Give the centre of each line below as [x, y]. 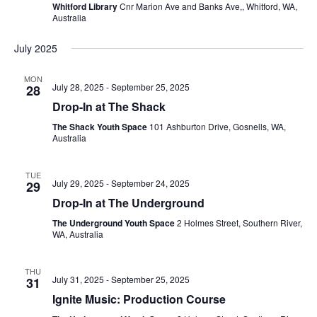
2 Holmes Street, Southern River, [239, 223]
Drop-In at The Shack [109, 107]
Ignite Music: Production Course [139, 299]
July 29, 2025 [78, 183]
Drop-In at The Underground [128, 203]
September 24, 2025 [150, 183]
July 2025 [35, 48]
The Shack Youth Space [100, 127]
